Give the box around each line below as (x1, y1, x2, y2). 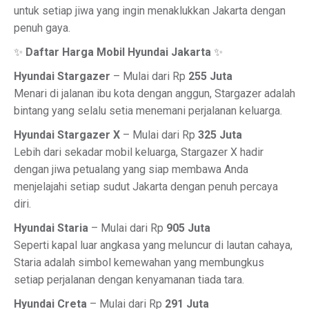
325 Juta (198, 128, 242, 141)
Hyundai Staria (14, 221, 88, 235)
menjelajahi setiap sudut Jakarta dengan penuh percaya (14, 180, 278, 193)
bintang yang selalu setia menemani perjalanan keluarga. (14, 104, 282, 117)
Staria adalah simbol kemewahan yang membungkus (14, 256, 264, 269)
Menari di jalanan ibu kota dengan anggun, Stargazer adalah (14, 87, 295, 100)
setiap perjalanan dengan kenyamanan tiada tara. (14, 273, 244, 286)
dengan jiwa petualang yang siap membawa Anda (14, 163, 248, 176)
